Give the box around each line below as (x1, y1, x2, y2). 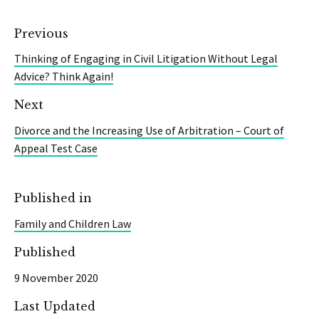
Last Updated (14, 298, 95, 313)
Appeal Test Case (14, 141, 98, 156)
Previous (14, 26, 68, 41)
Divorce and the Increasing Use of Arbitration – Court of (14, 123, 284, 138)
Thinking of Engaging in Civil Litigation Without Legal (14, 51, 278, 66)
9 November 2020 (14, 270, 98, 285)
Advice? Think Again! (14, 69, 113, 84)
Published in (14, 191, 92, 206)
